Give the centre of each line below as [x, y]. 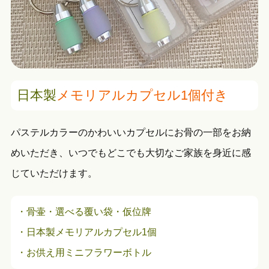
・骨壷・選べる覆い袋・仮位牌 [84, 211]
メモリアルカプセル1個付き [142, 95]
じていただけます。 [54, 173]
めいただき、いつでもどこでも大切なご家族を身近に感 [131, 153]
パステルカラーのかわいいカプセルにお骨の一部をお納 [131, 132]
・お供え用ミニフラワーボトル [84, 252]
